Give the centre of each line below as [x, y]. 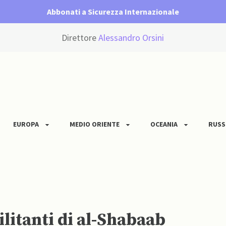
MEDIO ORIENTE [95, 124]
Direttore [80, 38]
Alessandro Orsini [131, 38]
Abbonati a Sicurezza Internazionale [113, 12]
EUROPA [26, 124]
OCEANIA [164, 124]
